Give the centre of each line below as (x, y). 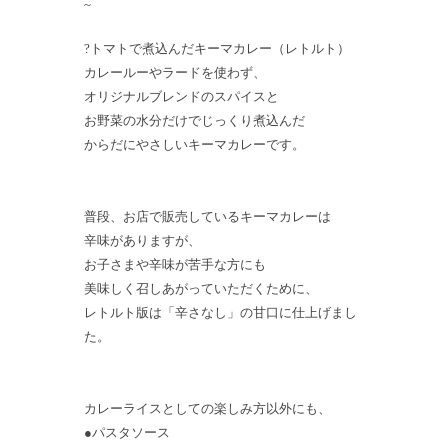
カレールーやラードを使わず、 (175, 73)
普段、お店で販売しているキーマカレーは (207, 217)
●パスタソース (127, 433)
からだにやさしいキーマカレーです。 (194, 145)
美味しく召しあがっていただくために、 (201, 289)
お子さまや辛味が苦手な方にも (175, 265)
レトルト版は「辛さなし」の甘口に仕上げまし (220, 313)
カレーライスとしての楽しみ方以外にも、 (207, 409)
